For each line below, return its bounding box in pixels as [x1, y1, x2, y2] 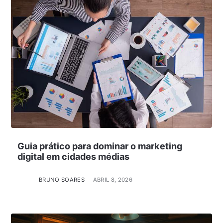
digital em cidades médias [17, 151, 129, 162]
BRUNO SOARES [38, 176, 85, 183]
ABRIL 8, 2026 [93, 176, 133, 183]
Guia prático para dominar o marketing [17, 140, 182, 151]
